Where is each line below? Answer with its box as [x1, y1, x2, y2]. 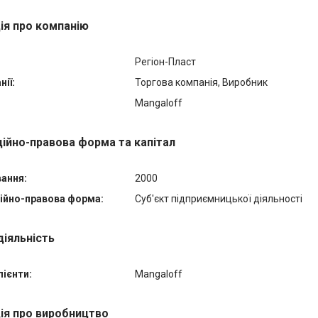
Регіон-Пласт [135, 56, 196, 67]
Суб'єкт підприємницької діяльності [135, 193, 302, 204]
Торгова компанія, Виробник [135, 77, 268, 88]
